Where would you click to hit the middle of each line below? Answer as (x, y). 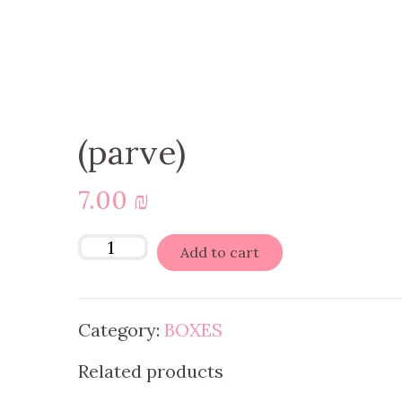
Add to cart (220, 252)
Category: (121, 330)
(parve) (132, 152)
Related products (151, 371)
